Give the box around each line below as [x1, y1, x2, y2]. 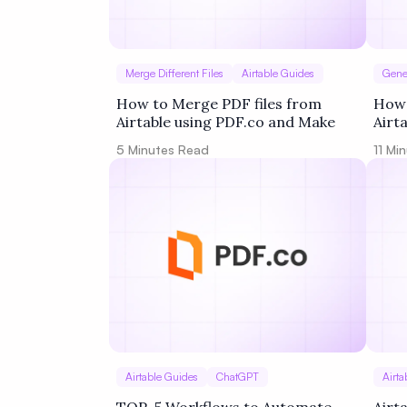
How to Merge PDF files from [116, 94, 322, 113]
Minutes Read [124, 142, 209, 157]
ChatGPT [216, 370, 259, 383]
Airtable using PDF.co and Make [116, 113, 335, 131]
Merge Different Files [125, 66, 223, 80]
